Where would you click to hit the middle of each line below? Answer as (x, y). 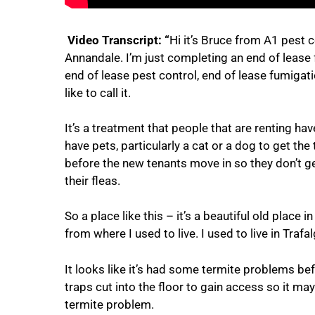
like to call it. (98, 92)
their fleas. (92, 180)
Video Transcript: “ (118, 40)
